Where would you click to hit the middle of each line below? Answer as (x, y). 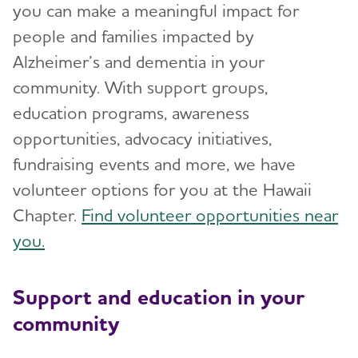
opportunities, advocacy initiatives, (142, 139)
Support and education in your (159, 296)
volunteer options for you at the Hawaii (162, 190)
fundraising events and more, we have (154, 164)
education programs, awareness (131, 113)
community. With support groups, (140, 88)
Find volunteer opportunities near (210, 215)
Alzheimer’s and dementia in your (139, 62)
